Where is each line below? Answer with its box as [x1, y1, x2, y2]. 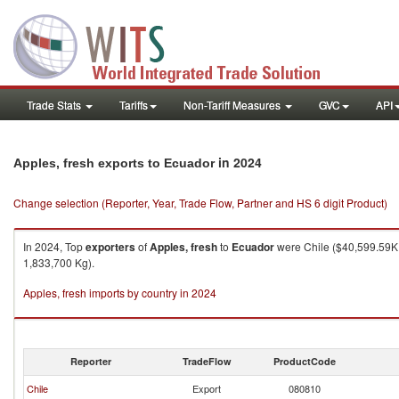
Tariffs [119, 97, 148, 112]
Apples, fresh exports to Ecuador [13, 156, 215, 170]
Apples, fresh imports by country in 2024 [23, 285, 216, 300]
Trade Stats [27, 97, 84, 112]
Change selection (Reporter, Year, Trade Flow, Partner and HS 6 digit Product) [13, 195, 387, 210]
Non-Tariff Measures [183, 97, 283, 112]
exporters [85, 239, 135, 255]
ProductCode [273, 354, 336, 368]
